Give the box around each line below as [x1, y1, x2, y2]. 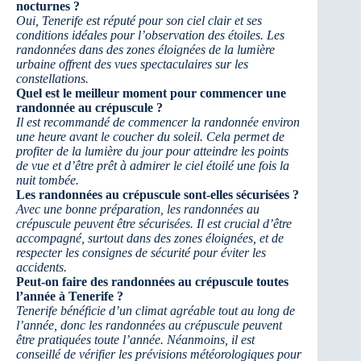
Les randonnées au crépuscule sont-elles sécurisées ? [16, 188, 299, 202]
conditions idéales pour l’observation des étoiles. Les [16, 28, 284, 43]
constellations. [16, 72, 89, 86]
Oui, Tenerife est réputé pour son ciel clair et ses [16, 14, 262, 28]
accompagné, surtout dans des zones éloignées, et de [16, 231, 284, 246]
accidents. [16, 260, 67, 275]
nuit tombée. [16, 173, 79, 188]
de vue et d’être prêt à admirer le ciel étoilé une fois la [16, 159, 289, 173]
